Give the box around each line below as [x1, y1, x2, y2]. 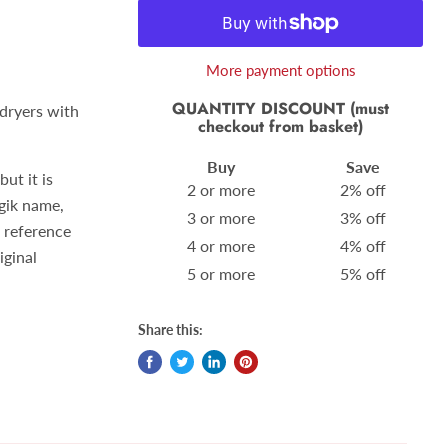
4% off [340, 235, 387, 255]
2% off [340, 179, 387, 199]
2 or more [187, 179, 256, 199]
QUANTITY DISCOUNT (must [172, 97, 390, 121]
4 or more [187, 235, 256, 255]
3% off [340, 207, 387, 227]
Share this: [138, 320, 204, 338]
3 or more [187, 207, 256, 227]
